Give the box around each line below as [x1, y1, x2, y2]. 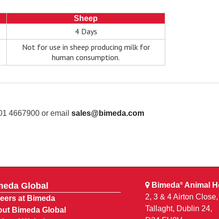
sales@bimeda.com [71, 109, 144, 118]
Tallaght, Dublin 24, [145, 204, 212, 213]
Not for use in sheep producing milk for [22, 42, 150, 52]
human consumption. [52, 52, 120, 63]
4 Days [74, 26, 97, 37]
